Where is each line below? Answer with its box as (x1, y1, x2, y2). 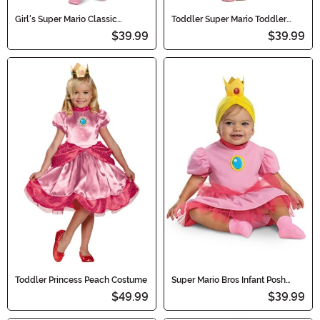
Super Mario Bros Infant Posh (171, 275, 286, 286)
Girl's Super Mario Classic (15, 14, 117, 24)
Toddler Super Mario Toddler (171, 14, 286, 24)
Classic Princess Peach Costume (171, 22, 301, 33)
